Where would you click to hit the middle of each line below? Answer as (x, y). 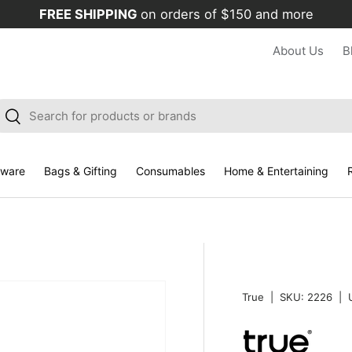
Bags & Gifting (80, 171)
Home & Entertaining (276, 171)
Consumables (170, 171)
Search (24, 115)
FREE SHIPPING (90, 14)
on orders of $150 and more (227, 14)
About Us (298, 51)
